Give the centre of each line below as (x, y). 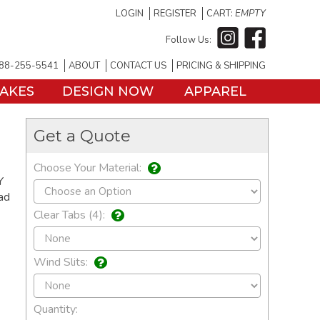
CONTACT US (138, 66)
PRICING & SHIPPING (221, 66)
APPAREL (215, 91)
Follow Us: (189, 40)
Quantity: (56, 310)
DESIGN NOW (108, 91)
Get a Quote (82, 136)
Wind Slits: (62, 262)
